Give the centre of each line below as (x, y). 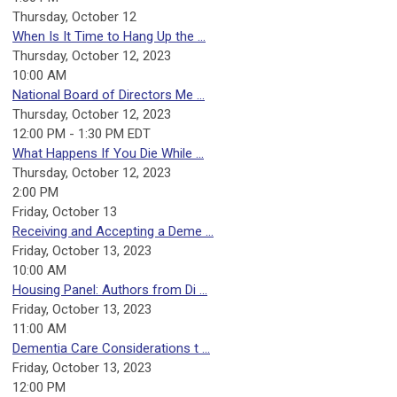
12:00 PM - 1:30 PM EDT (82, 134)
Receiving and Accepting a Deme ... (113, 232)
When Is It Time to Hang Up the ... (109, 37)
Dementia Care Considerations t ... (111, 349)
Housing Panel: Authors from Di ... (110, 290)
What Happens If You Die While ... (108, 154)
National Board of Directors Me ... (109, 95)
